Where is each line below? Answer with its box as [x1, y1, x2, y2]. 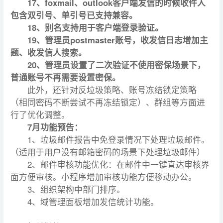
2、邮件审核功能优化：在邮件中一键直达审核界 [27, 158, 210, 170]
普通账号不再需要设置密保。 [10, 71, 120, 83]
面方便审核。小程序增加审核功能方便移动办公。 [10, 171, 197, 183]
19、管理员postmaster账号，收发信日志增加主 [27, 34, 208, 46]
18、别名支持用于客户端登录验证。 [27, 21, 163, 33]
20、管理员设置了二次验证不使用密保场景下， [27, 59, 206, 71]
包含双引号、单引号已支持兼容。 [10, 9, 137, 21]
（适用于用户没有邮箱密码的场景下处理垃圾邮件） [10, 146, 205, 158]
